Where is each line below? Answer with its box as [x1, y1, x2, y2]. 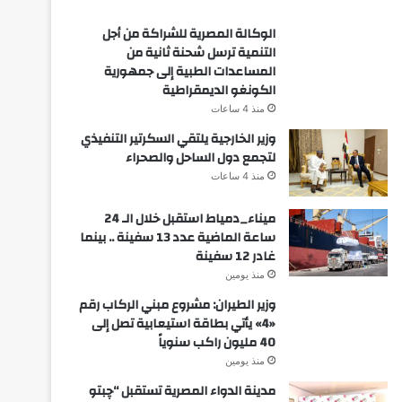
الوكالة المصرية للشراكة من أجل [101, 22, 275, 46]
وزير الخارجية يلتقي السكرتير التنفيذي [80, 127, 275, 151]
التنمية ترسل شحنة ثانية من [126, 40, 275, 65]
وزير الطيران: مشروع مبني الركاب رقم [78, 293, 275, 317]
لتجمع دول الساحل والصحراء [125, 145, 275, 170]
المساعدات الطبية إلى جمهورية [103, 59, 275, 83]
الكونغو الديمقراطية [162, 78, 275, 102]
